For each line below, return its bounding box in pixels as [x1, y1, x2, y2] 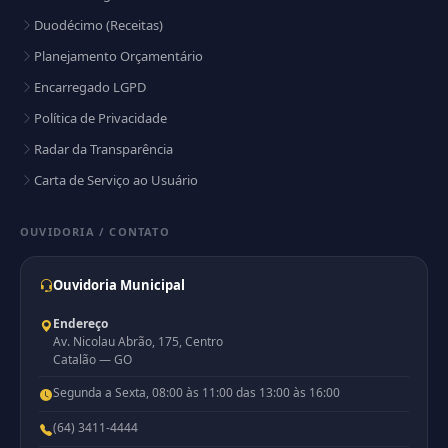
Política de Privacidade [34, 109, 167, 128]
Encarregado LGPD [34, 78, 146, 97]
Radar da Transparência [34, 140, 173, 159]
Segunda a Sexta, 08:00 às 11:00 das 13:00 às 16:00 [53, 384, 340, 402]
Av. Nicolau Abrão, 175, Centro [53, 333, 223, 351]
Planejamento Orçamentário [34, 47, 203, 66]
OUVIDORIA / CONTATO [20, 224, 170, 240]
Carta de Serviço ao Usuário [34, 171, 198, 190]
